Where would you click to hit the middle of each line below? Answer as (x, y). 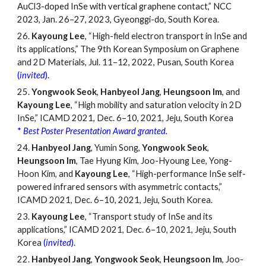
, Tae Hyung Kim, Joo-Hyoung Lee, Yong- (154, 161)
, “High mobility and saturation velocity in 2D (156, 105)
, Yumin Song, (117, 148)
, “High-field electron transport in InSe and (166, 36)
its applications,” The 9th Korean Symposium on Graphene (129, 49)
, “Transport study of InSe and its (149, 217)
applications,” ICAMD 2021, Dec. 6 (84, 230)
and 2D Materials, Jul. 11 (65, 62)
